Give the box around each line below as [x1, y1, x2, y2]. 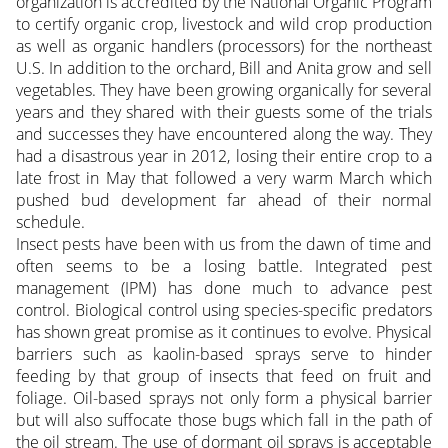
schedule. [15, 210, 85, 233]
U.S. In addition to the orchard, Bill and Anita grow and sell [15, 56, 433, 79]
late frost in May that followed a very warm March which [15, 166, 433, 189]
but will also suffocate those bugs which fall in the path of [15, 408, 433, 431]
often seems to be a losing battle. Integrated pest [15, 254, 433, 277]
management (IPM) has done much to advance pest [15, 276, 433, 299]
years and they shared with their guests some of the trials [15, 100, 433, 123]
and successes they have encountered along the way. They [15, 122, 433, 145]
